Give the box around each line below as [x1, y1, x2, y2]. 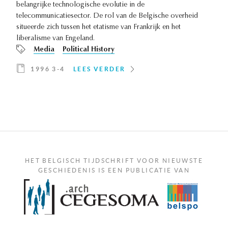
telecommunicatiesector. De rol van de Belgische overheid [16, 13, 198, 20]
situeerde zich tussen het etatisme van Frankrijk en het [16, 24, 181, 32]
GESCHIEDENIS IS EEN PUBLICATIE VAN [38, 167, 190, 174]
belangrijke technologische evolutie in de [16, 2, 145, 9]
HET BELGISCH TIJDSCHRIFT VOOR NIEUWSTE [24, 157, 204, 164]
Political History [63, 46, 115, 54]
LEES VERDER [73, 66, 126, 73]
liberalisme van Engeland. [16, 35, 95, 43]
